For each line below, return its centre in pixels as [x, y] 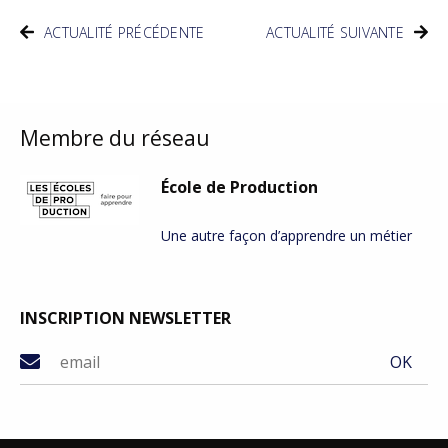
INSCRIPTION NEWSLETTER [125, 318]
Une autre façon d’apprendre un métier [286, 236]
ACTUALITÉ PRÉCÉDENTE [124, 32]
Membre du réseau [115, 137]
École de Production [239, 187]
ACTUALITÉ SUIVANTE [334, 32]
